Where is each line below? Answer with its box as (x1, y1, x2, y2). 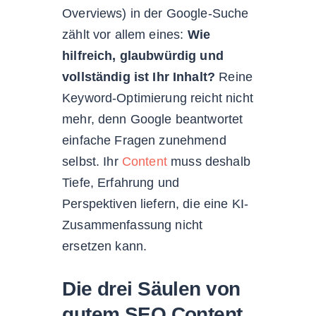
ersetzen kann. (62, 238, 147, 253)
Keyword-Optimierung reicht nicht (62, 90, 253, 105)
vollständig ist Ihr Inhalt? (62, 69, 216, 84)
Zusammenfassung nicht (62, 217, 203, 232)
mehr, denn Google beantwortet (62, 111, 243, 126)
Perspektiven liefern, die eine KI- (62, 196, 249, 211)
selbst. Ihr (62, 154, 122, 169)
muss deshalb (166, 154, 250, 169)
